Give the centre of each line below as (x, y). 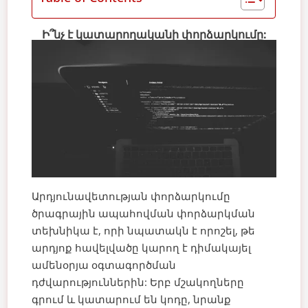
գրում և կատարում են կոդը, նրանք (132, 299)
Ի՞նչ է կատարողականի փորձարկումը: (154, 35)
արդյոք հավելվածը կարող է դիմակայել (142, 248)
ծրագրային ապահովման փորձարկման (144, 213)
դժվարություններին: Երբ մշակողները (138, 282)
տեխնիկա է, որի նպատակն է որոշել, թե (144, 231)
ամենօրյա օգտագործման (104, 265)
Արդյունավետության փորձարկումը (131, 196)
